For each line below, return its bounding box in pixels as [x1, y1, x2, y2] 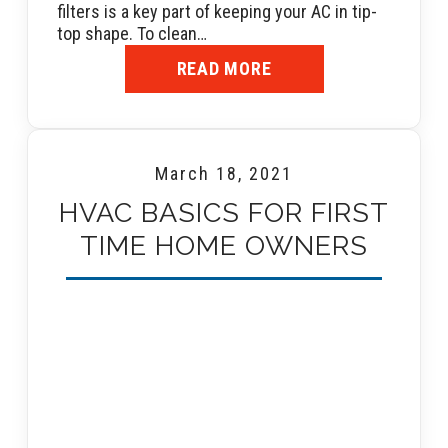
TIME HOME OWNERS [80, 229, 368, 261]
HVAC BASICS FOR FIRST [59, 196, 389, 228]
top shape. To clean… [57, 22, 207, 44]
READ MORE [176, 58, 272, 80]
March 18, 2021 [155, 162, 293, 184]
